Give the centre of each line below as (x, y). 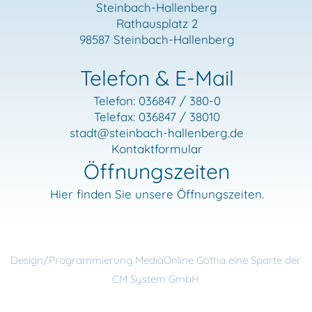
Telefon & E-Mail (157, 78)
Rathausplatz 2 (157, 23)
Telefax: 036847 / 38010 (157, 116)
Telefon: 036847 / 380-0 (157, 100)
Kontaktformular (157, 148)
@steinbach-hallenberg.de (171, 132)
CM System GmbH (156, 279)
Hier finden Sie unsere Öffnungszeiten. (157, 194)
